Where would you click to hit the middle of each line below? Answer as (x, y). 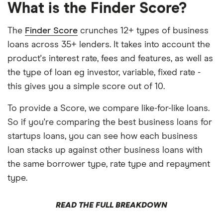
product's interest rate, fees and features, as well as (110, 58)
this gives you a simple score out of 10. (86, 86)
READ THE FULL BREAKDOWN (111, 205)
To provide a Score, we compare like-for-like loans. (109, 108)
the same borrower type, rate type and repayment (109, 164)
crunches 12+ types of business (143, 31)
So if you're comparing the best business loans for (110, 122)
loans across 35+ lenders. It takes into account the (109, 45)
